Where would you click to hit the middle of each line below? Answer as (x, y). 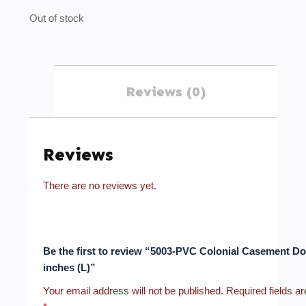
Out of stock (56, 18)
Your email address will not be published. (133, 290)
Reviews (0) (166, 92)
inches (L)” (69, 267)
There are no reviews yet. (99, 185)
